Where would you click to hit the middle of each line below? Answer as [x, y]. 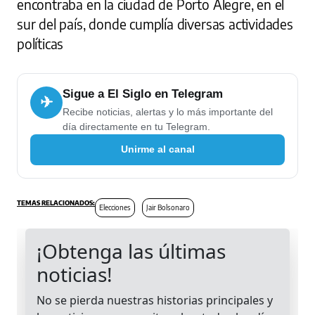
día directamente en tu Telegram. [136, 126]
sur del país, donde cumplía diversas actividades [155, 24]
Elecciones [115, 207]
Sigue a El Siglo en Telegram [143, 94]
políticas [40, 43]
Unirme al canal [157, 149]
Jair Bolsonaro [168, 207]
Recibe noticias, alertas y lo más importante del [168, 111]
